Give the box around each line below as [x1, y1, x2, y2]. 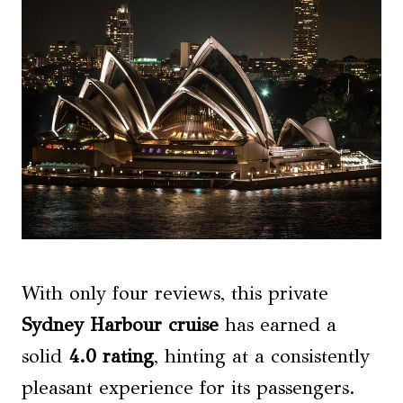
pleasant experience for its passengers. [22, 375, 355, 399]
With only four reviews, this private [22, 281, 328, 305]
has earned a [219, 312, 336, 336]
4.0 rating [68, 344, 154, 368]
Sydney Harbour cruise [22, 312, 219, 336]
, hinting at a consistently [154, 344, 370, 368]
